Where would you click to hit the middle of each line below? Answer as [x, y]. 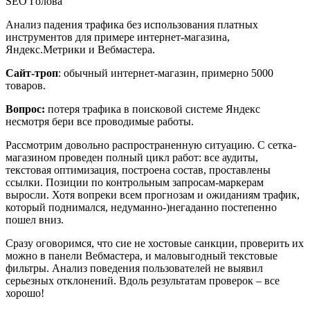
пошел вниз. [35, 219]
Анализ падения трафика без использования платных [132, 24]
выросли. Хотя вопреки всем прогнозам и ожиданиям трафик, [153, 194]
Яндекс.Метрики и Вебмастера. [80, 49]
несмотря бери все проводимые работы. [100, 121]
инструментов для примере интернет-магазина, [118, 37]
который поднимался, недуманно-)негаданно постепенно [141, 207]
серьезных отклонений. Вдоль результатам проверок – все [143, 280]
